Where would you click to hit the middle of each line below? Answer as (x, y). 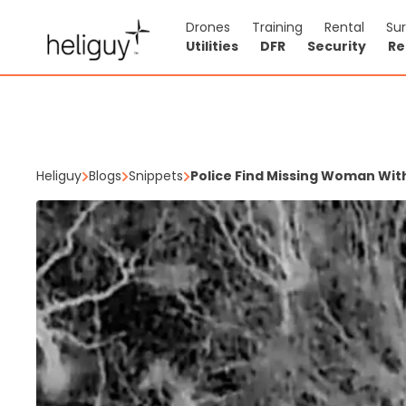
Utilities (212, 46)
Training (277, 27)
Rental (344, 27)
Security (337, 46)
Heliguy (59, 176)
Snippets (156, 176)
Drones (208, 27)
